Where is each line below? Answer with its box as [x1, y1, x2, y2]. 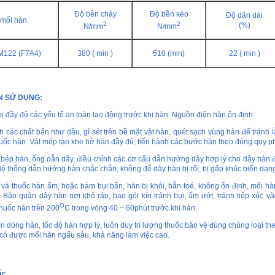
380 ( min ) [77, 49, 113, 58]
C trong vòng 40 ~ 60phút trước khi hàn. [64, 204, 197, 213]
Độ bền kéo [149, 10, 188, 19]
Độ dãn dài [226, 11, 263, 20]
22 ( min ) [228, 49, 260, 58]
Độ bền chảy [74, 10, 117, 19]
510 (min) [153, 49, 185, 58]
